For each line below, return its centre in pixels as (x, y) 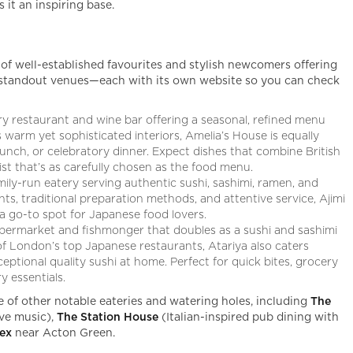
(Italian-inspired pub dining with (249, 317)
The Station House (108, 317)
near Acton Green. (65, 333)
